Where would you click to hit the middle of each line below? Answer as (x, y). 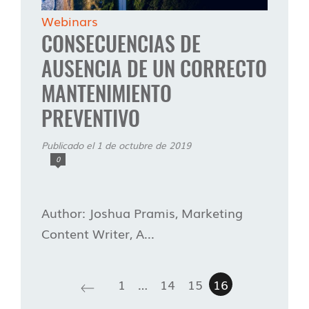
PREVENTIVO (91, 117)
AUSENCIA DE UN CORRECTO (154, 68)
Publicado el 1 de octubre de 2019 (116, 144)
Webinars (70, 20)
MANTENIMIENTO (107, 92)
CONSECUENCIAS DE (121, 43)
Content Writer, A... (98, 233)
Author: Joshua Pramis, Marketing (142, 212)
